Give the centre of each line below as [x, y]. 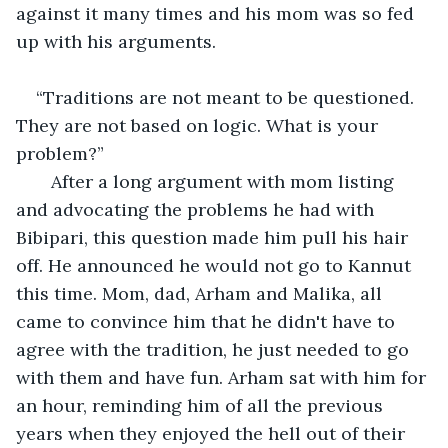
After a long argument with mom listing [217, 181]
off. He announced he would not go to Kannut [216, 265]
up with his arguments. [118, 41]
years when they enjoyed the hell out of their [213, 433]
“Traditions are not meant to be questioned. [227, 97]
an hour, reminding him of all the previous [202, 405]
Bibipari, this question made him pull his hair [214, 237]
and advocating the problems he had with [197, 209]
